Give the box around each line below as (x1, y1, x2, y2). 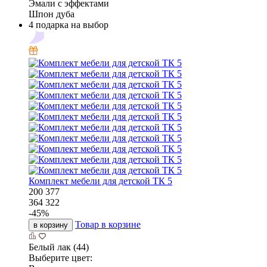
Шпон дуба (29, 8, 74, 19)
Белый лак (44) (29, 241, 89, 252)
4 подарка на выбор (29, 19, 108, 30)
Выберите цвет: (29, 252, 92, 263)
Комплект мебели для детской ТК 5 (29, 175, 172, 186)
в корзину (33, 220, 68, 229)
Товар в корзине (75, 219, 141, 229)
